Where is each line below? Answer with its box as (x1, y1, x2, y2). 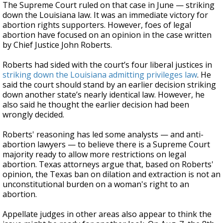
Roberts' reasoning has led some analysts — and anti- (2, 129, 204, 140)
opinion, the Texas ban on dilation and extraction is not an (2, 169, 221, 180)
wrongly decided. (2, 109, 64, 120)
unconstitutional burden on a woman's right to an (2, 179, 189, 190)
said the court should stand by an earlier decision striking (2, 79, 216, 90)
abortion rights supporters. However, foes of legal (2, 19, 191, 30)
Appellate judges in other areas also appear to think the (2, 209, 212, 220)
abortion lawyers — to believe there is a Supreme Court (2, 139, 210, 150)
